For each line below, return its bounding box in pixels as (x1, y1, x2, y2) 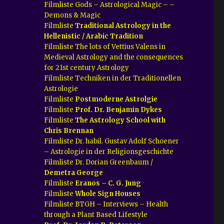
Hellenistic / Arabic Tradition (44, 31, 143, 40)
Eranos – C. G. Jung (75, 178, 141, 187)
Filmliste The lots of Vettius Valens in (44, 42, 166, 51)
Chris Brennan (44, 126, 94, 135)
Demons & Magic (44, 10, 101, 19)
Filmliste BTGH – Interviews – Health (44, 199, 168, 208)
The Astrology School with (75, 115, 166, 124)
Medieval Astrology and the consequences (44, 52, 183, 61)
